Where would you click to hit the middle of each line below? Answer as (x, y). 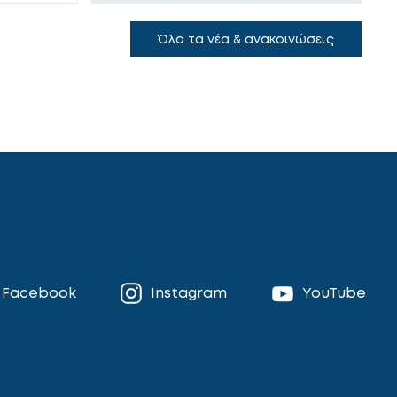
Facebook (39, 292)
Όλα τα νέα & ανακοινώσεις (246, 38)
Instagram (188, 292)
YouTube (334, 292)
